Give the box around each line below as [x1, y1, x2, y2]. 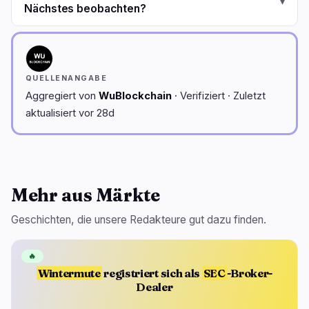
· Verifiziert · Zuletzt [172, 90, 266, 103]
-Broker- [226, 266, 273, 280]
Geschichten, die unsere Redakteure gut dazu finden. [11, 213, 266, 227]
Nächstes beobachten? [24, 2, 146, 16]
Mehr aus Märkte [11, 184, 161, 207]
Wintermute [37, 266, 101, 280]
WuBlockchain [99, 90, 172, 103]
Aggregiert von [26, 90, 99, 103]
